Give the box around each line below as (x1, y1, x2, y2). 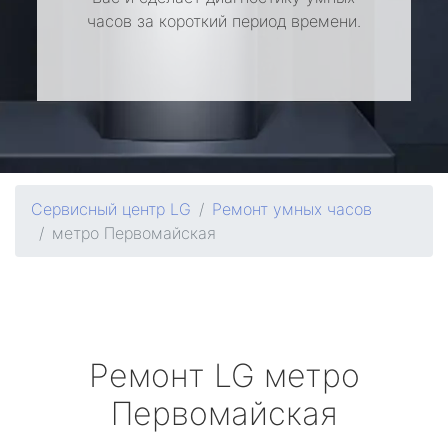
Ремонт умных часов (212, 199, 372, 219)
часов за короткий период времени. (86, 11, 361, 31)
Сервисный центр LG (31, 199, 191, 219)
